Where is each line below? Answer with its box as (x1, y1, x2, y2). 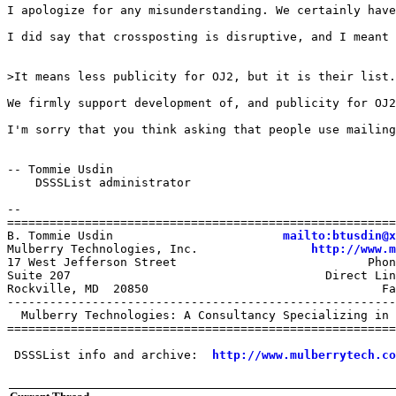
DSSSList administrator (7, 175, 191, 189)
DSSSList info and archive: (7, 347, 212, 362)
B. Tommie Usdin (7, 228, 283, 242)
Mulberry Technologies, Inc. (7, 241, 311, 255)
